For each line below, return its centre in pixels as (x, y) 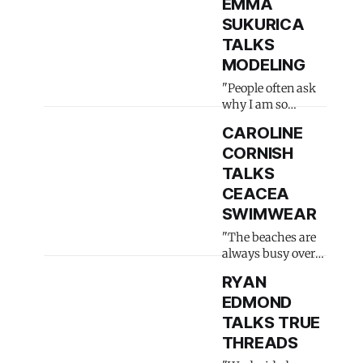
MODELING (263, 65)
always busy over (268, 254)
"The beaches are (269, 237)
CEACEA (256, 194)
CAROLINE (262, 133)
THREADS (260, 343)
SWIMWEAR (269, 214)
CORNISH (257, 153)
